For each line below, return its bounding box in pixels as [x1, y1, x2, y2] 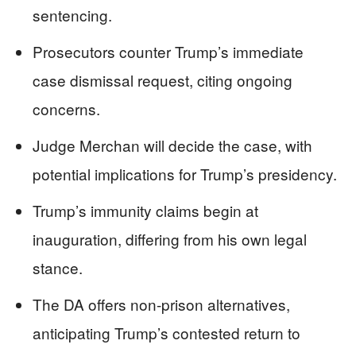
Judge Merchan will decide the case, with [33, 134, 312, 156]
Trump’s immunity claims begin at [33, 199, 258, 221]
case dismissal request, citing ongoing [33, 69, 292, 91]
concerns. [33, 98, 100, 119]
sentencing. [33, 4, 112, 25]
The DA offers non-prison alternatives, [33, 293, 290, 315]
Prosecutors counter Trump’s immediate [33, 41, 304, 62]
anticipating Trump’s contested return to [33, 322, 300, 343]
